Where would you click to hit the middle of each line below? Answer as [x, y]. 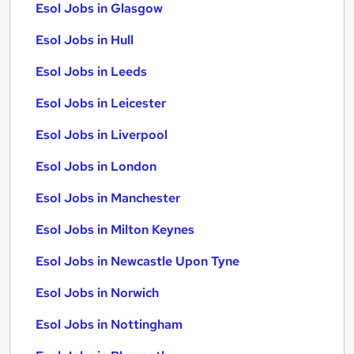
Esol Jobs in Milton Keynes [115, 230]
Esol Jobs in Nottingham [109, 324]
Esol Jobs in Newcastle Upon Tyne [137, 261]
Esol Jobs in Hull [85, 40]
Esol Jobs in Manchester [108, 198]
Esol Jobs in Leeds [91, 72]
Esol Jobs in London [96, 166]
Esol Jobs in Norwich [97, 293]
